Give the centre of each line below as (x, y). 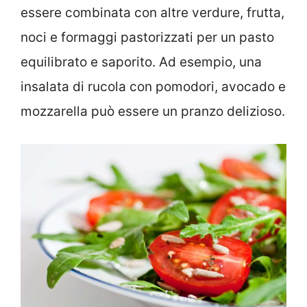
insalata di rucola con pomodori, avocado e (153, 87)
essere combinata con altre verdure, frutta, (152, 13)
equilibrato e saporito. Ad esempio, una (141, 62)
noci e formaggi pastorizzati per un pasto (147, 38)
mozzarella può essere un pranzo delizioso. (153, 112)
